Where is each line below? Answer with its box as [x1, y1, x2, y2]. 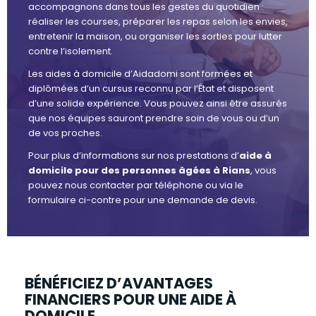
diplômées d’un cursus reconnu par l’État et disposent [28, 82, 274, 96]
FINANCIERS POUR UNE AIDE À [25, 289, 236, 310]
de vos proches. [28, 126, 102, 140]
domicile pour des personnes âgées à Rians [28, 164, 250, 178]
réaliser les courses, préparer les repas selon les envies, [28, 15, 288, 29]
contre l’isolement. [28, 44, 113, 59]
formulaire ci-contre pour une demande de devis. [28, 193, 257, 207]
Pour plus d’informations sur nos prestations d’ [28, 149, 239, 163]
